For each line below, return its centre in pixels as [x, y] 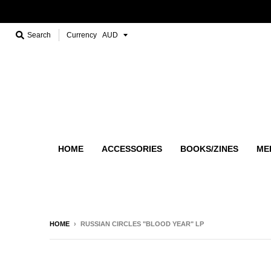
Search [39, 35]
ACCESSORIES [132, 149]
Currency [82, 35]
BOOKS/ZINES [209, 149]
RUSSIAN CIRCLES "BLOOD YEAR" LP [142, 224]
